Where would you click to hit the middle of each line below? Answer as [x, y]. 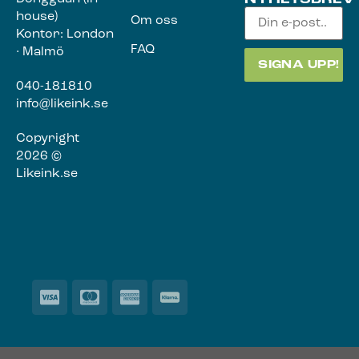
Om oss [154, 21]
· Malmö [40, 52]
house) [37, 17]
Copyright [48, 138]
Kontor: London [65, 35]
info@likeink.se [62, 105]
